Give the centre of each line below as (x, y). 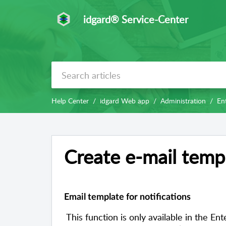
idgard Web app (125, 101)
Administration (183, 101)
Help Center (70, 101)
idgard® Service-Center (136, 19)
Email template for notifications (127, 197)
